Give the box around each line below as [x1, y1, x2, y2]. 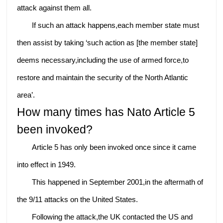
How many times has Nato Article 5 [17, 106, 196, 118]
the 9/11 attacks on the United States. [17, 195, 138, 204]
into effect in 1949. [17, 160, 76, 169]
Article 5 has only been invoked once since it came [32, 142, 197, 151]
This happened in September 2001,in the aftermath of [32, 177, 204, 186]
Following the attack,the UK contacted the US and [32, 212, 193, 221]
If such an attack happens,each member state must [32, 20, 200, 29]
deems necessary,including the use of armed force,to [17, 55, 189, 64]
